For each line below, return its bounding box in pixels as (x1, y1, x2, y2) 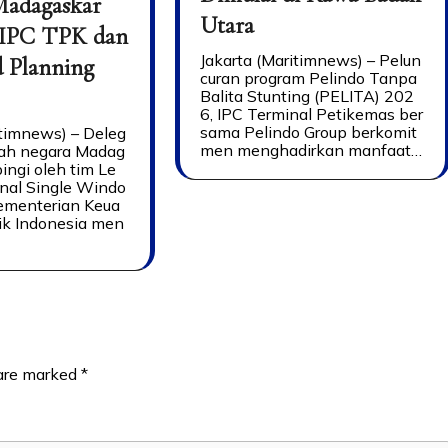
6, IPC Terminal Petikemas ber (199, 103, 423, 124)
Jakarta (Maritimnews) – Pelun (199, 49, 421, 70)
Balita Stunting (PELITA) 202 (199, 85, 414, 106)
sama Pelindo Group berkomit (199, 121, 417, 142)
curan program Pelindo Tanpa (199, 67, 417, 88)
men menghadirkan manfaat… (199, 139, 422, 160)
